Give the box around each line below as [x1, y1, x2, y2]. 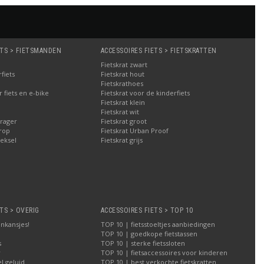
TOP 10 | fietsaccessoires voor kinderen [100, 247, 227, 257]
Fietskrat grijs [100, 135, 143, 144]
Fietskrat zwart [100, 60, 147, 69]
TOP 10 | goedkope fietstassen [100, 229, 197, 238]
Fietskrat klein [100, 97, 145, 107]
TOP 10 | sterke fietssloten [100, 238, 185, 247]
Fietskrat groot [100, 116, 147, 126]
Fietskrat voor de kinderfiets [100, 88, 190, 97]
